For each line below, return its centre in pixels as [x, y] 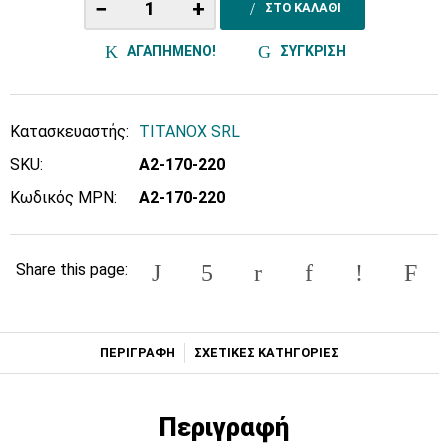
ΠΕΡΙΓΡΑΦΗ [138, 352]
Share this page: [71, 269]
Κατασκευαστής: [69, 132]
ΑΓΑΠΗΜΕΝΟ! [169, 50]
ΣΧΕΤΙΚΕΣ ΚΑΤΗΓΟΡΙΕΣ [266, 352]
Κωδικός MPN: [63, 198]
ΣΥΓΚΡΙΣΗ [311, 50]
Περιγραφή [224, 426]
